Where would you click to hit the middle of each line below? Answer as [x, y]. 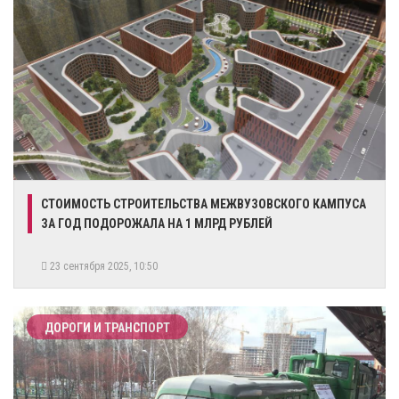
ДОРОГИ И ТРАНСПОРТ [107, 327]
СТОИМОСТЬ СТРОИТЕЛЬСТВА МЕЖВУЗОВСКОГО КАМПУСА [204, 204]
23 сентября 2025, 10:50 [105, 266]
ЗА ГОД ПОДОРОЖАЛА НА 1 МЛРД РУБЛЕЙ [157, 223]
